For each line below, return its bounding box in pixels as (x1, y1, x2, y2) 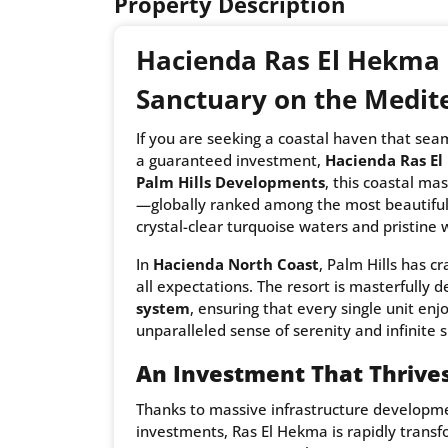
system (136, 298, 190, 319)
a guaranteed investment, (136, 150, 325, 171)
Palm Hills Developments (136, 172, 325, 193)
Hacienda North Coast (153, 254, 319, 275)
